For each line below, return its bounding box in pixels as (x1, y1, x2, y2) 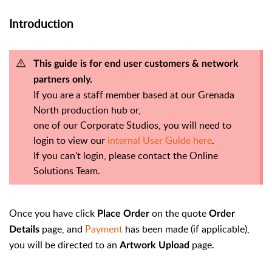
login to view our (33, 134, 107, 148)
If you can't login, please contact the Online (33, 149, 218, 163)
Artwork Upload (120, 240, 192, 251)
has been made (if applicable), (123, 222, 250, 236)
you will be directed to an (9, 238, 120, 252)
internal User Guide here (107, 134, 212, 148)
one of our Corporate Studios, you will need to (33, 118, 231, 132)
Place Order (97, 209, 152, 219)
